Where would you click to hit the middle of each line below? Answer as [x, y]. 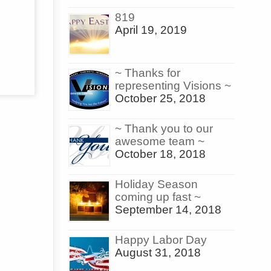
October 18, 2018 [160, 154]
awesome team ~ [160, 142]
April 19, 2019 [151, 30]
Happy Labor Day [161, 240]
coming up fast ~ [158, 197]
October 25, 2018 [160, 99]
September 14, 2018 [168, 210]
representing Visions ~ [173, 86]
